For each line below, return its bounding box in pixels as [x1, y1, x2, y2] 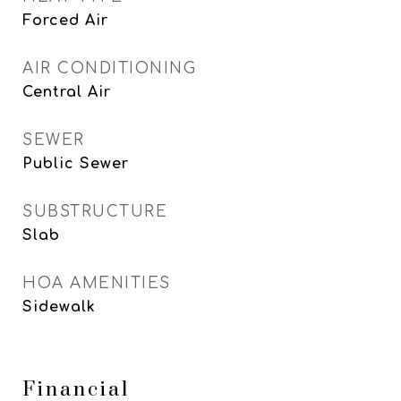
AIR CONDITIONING [22, 60, 196, 77]
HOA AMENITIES [22, 275, 171, 292]
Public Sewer [22, 156, 129, 172]
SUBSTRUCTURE [22, 203, 167, 220]
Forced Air [22, 13, 108, 29]
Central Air [22, 84, 111, 100]
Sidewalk [22, 299, 96, 315]
